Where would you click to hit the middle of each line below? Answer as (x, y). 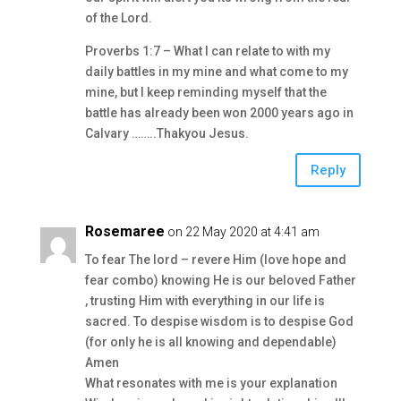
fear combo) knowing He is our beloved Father (220, 280)
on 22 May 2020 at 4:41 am (243, 232)
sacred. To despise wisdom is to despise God (219, 321)
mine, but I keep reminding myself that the (205, 92)
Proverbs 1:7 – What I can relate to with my (207, 51)
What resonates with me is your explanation (211, 383)
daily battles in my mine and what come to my (216, 72)
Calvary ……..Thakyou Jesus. (166, 133)
